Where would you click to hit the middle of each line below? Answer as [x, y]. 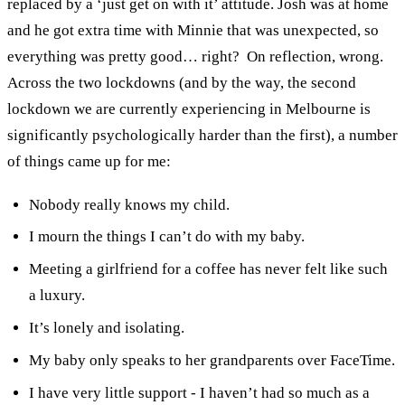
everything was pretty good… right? [125, 56]
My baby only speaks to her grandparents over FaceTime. [212, 360]
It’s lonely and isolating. [106, 327]
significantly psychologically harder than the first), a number [202, 135]
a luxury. [57, 296]
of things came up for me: [89, 161]
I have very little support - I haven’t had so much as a [199, 392]
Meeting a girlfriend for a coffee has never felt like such [208, 269]
